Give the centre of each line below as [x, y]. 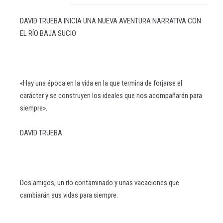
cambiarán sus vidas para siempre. [69, 195]
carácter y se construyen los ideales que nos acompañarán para [111, 96]
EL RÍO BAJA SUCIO [48, 33]
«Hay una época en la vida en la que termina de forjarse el [101, 83]
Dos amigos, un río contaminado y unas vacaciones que [100, 183]
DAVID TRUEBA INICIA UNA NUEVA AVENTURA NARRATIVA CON [111, 21]
